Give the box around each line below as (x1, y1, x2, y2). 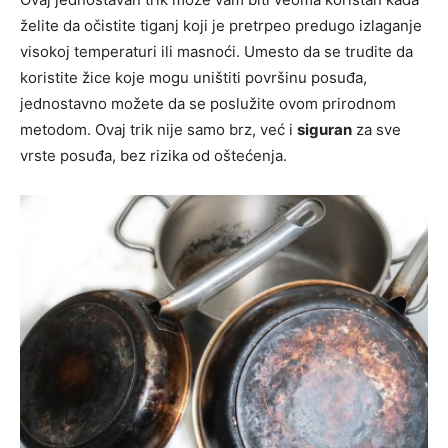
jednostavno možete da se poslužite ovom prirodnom (20, 94, 396, 114)
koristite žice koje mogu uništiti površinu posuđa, (20, 68, 367, 88)
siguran (297, 120, 352, 140)
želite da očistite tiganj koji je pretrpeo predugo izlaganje (20, 16, 422, 36)
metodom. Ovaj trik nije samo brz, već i (20, 120, 297, 140)
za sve (352, 120, 401, 140)
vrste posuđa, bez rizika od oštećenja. (20, 146, 287, 166)
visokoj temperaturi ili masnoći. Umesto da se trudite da (20, 42, 413, 62)
